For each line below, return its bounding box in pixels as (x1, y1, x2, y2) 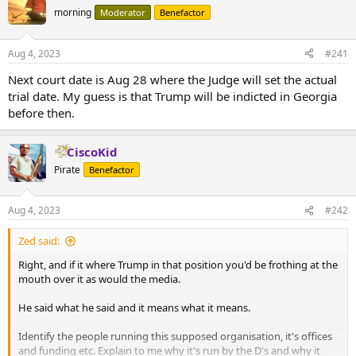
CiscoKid (67, 143, 118, 160)
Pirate (54, 162, 80, 176)
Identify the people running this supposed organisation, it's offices (18, 329, 332, 343)
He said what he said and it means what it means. (18, 300, 250, 315)
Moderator (100, 6, 145, 18)
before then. (8, 104, 75, 121)
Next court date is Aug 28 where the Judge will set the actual (8, 71, 337, 87)
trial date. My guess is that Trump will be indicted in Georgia (8, 87, 337, 104)
